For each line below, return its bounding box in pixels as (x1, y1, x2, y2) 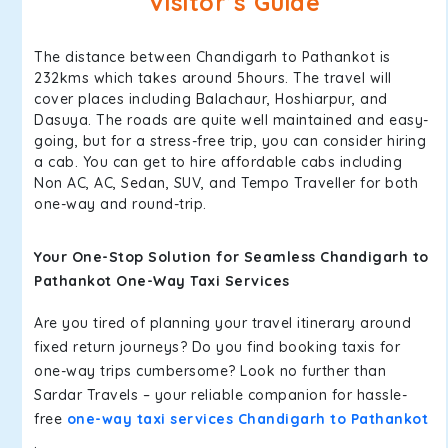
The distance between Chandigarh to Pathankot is (34, 48, 391, 66)
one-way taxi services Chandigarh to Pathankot (66, 410, 428, 428)
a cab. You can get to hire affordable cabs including (34, 153, 402, 171)
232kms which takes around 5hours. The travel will (34, 69, 392, 87)
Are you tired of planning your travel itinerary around (34, 314, 411, 332)
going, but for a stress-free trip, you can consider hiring (34, 132, 426, 150)
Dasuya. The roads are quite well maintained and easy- (34, 111, 429, 129)
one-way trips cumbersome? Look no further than (34, 362, 386, 380)
